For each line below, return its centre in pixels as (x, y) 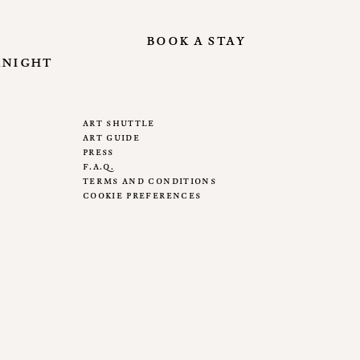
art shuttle (119, 123)
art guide (112, 137)
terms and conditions (149, 180)
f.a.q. (99, 166)
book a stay (196, 39)
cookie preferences (142, 195)
